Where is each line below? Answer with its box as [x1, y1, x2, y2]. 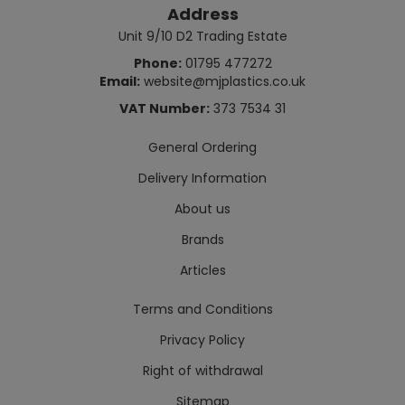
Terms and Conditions [132, 300, 273, 318]
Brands [181, 231, 224, 249]
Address [166, 3, 239, 25]
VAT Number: [119, 99, 210, 118]
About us [174, 200, 231, 218]
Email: [99, 72, 140, 90]
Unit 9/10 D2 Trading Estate [118, 27, 287, 45]
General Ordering [148, 138, 257, 156]
